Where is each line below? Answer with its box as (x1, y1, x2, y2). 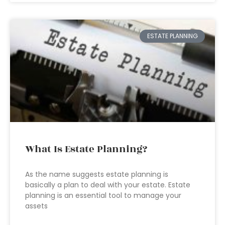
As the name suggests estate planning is (25, 169, 168, 179)
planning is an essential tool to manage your (25, 190, 181, 200)
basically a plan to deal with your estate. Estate (25, 180, 190, 190)
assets (25, 201, 48, 211)
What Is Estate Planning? (25, 142, 147, 157)
